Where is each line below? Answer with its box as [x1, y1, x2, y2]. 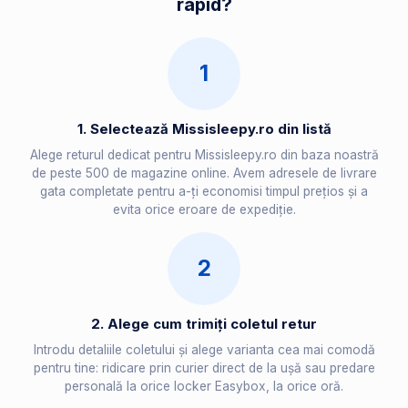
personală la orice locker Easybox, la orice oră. [65, 379, 343, 394]
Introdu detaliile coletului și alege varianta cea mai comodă [33, 342, 375, 358]
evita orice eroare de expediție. [112, 202, 296, 218]
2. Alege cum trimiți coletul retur [91, 315, 317, 333]
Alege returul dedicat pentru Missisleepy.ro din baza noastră [29, 148, 379, 163]
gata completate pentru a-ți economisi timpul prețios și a [40, 184, 368, 199]
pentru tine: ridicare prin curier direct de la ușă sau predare [33, 361, 375, 376]
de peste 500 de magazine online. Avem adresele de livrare [31, 166, 377, 181]
